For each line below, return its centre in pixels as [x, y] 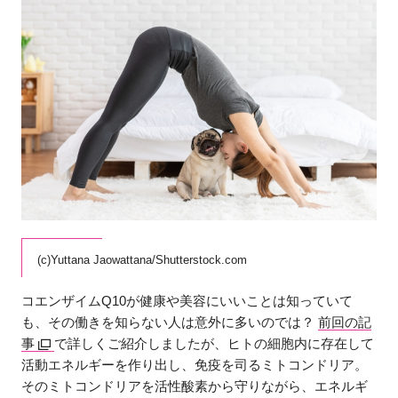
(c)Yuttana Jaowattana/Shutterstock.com [143, 260]
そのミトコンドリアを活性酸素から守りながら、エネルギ [195, 386]
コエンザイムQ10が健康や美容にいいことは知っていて [187, 300]
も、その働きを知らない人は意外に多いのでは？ [170, 322]
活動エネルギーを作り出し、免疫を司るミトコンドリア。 [195, 364]
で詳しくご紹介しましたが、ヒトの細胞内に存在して [215, 343]
